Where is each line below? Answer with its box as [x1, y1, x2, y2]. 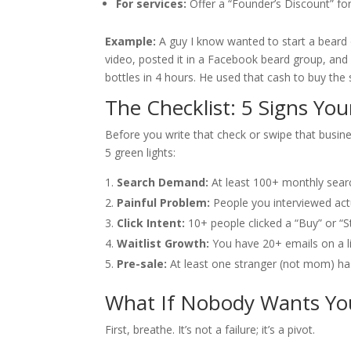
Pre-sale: [117, 256, 168, 272]
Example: [105, 34, 157, 49]
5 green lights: [105, 145, 176, 161]
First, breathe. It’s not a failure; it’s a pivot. [105, 322, 316, 338]
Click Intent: [117, 215, 186, 231]
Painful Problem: [117, 195, 211, 211]
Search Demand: [117, 175, 209, 190]
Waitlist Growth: [117, 236, 210, 251]
